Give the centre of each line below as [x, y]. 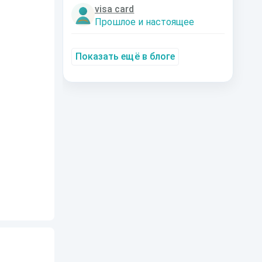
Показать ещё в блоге [125, 56]
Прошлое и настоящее [144, 22]
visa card [115, 9]
